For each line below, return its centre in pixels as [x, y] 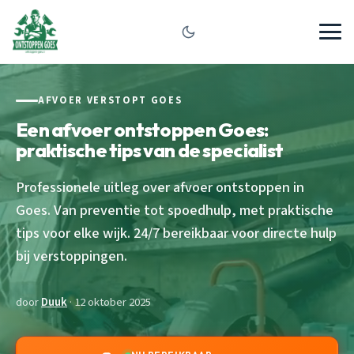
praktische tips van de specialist [150, 150]
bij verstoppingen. [72, 256]
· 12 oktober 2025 [109, 302]
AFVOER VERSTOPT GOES [110, 100]
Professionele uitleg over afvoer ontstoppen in [160, 187]
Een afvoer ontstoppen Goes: [142, 129]
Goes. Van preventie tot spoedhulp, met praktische [175, 210]
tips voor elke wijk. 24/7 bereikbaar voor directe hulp [176, 233]
